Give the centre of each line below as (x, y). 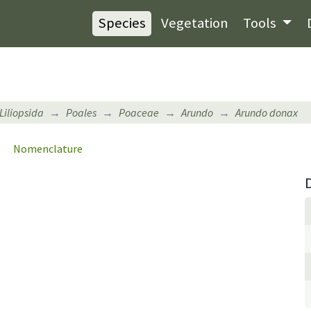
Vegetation (194, 23)
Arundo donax (267, 112)
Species (121, 23)
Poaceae (139, 112)
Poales (81, 112)
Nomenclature (48, 148)
